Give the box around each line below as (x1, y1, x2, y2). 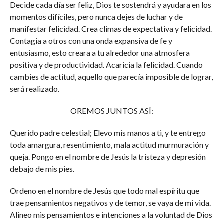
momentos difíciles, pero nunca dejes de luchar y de (9, 12, 183, 21)
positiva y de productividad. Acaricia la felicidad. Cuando (9, 60, 203, 69)
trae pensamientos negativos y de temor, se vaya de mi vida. (9, 198, 211, 207)
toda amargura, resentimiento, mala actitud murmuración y (9, 140, 209, 149)
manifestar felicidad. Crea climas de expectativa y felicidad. (9, 24, 212, 33)
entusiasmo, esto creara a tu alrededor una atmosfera (9, 48, 190, 57)
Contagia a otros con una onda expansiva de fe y (9, 36, 172, 45)
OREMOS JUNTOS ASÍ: (70, 106, 153, 115)
